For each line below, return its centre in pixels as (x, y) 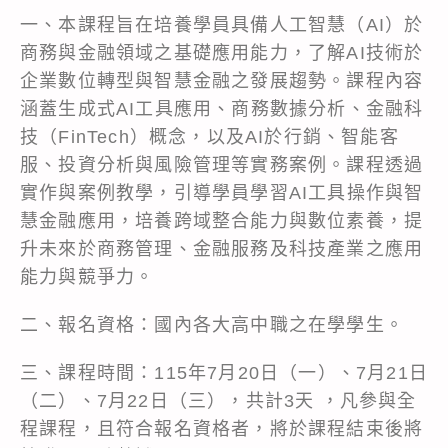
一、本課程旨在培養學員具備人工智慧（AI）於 (222, 24)
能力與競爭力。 (87, 276)
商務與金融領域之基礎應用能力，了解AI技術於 (222, 52)
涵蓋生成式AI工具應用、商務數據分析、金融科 (222, 108)
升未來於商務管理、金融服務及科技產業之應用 (222, 248)
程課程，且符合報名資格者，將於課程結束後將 (222, 428)
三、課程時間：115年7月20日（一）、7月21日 (224, 372)
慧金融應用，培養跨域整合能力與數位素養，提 (222, 220)
